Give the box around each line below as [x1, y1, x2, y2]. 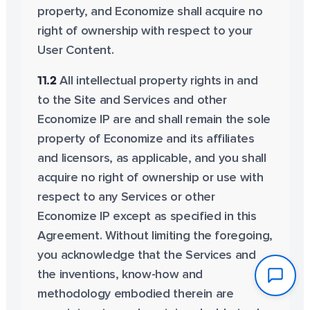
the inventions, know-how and [37, 268, 203, 281]
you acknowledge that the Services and [37, 249, 256, 262]
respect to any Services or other [37, 191, 215, 203]
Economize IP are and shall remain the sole [37, 113, 271, 126]
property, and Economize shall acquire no [37, 6, 263, 18]
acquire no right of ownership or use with [37, 172, 264, 184]
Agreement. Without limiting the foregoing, [37, 230, 273, 242]
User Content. [37, 44, 114, 57]
